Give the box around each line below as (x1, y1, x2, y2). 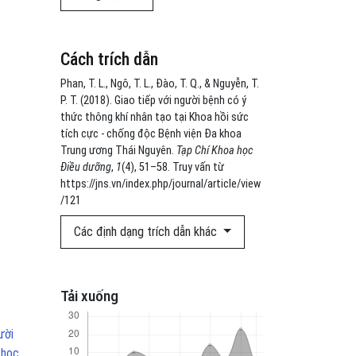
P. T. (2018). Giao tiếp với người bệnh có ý (60, 94, 246, 107)
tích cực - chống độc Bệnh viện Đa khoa (60, 127, 242, 141)
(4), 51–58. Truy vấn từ (122, 161, 224, 174)
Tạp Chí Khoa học (176, 144, 253, 157)
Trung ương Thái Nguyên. (60, 144, 176, 157)
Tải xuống (60, 287, 118, 305)
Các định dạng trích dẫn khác (74, 224, 220, 239)
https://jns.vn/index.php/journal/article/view (60, 177, 261, 191)
